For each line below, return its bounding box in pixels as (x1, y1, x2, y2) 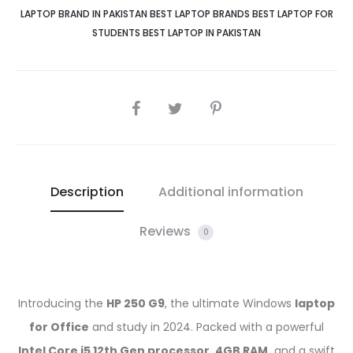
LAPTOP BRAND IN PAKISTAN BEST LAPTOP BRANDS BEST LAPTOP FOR (20, 7, 333, 21)
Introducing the (18, 295, 106, 312)
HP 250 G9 (106, 295, 165, 312)
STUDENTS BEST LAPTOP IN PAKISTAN (92, 26, 261, 40)
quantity (21, 128, 68, 145)
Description (50, 183, 124, 202)
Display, (21, 62, 62, 79)
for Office (29, 319, 89, 336)
